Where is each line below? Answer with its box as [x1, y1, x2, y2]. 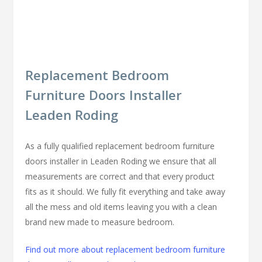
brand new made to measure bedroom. [25, 216, 175, 227]
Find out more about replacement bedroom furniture [25, 243, 226, 255]
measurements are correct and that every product [25, 170, 215, 182]
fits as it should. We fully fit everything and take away [25, 185, 226, 197]
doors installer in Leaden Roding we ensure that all [25, 155, 217, 167]
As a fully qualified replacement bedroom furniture [25, 140, 215, 151]
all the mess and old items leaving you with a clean [25, 201, 218, 212]
